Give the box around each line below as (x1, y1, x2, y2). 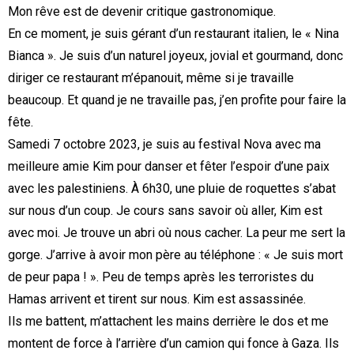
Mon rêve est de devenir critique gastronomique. (8, 4, 276, 20)
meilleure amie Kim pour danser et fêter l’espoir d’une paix (8, 159, 330, 175)
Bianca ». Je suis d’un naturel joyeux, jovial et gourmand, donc (8, 48, 343, 64)
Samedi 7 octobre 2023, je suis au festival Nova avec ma (8, 137, 321, 153)
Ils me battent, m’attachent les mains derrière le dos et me (8, 314, 329, 330)
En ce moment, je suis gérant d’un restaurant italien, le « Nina (8, 26, 339, 42)
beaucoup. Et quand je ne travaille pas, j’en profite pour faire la (8, 92, 346, 108)
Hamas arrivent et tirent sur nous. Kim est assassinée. (8, 292, 306, 307)
